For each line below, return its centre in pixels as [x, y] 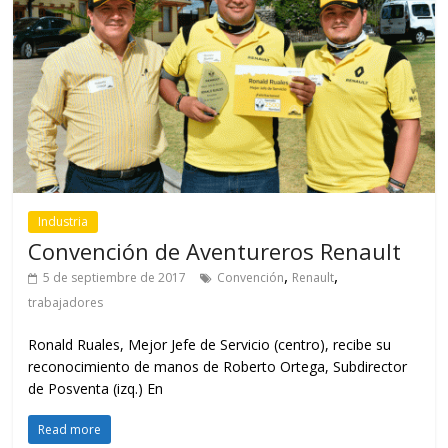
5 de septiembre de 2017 [115, 277]
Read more [70, 429]
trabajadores [66, 302]
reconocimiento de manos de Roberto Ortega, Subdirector [218, 366]
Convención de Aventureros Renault [215, 251]
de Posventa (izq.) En [96, 388]
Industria [63, 221]
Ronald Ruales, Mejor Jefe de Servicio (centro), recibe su [210, 344]
